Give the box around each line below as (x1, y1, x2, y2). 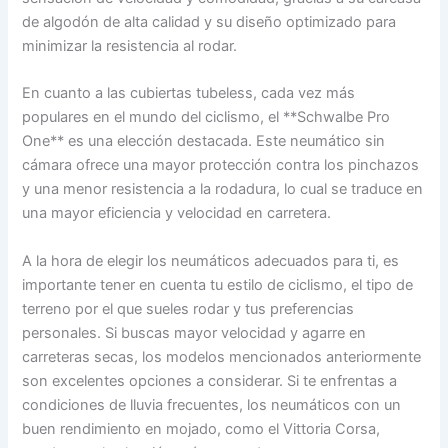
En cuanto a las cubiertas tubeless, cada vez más (22, 84, 356, 103)
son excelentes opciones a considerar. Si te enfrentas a (22, 371, 398, 390)
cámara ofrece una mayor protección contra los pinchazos (22, 156, 420, 175)
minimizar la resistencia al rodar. (22, 37, 238, 56)
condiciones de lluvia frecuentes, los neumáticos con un (22, 395, 402, 414)
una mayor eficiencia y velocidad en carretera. (22, 204, 332, 223)
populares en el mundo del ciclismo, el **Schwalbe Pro (22, 108, 391, 127)
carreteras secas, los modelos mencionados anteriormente (22, 347, 422, 366)
